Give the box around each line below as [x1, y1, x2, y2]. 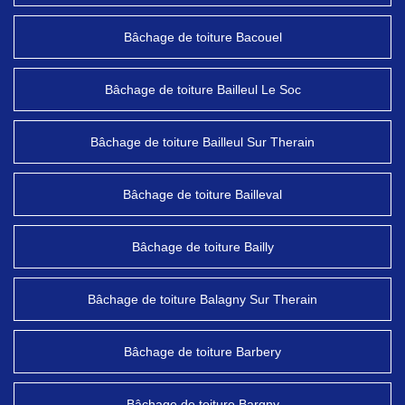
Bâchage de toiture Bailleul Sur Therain [90, 135, 315, 149]
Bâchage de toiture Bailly [131, 240, 274, 254]
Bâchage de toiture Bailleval [123, 187, 282, 202]
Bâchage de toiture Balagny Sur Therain [88, 292, 317, 306]
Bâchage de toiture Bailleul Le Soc [104, 82, 301, 97]
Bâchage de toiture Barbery [124, 344, 281, 359]
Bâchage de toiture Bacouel [123, 30, 282, 44]
